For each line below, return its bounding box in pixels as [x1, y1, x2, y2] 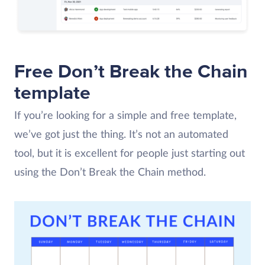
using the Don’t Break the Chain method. [14, 167, 206, 178]
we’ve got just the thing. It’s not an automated [14, 130, 228, 140]
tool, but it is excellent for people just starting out [14, 148, 245, 159]
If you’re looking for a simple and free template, [14, 111, 237, 121]
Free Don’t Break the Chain [14, 60, 248, 83]
